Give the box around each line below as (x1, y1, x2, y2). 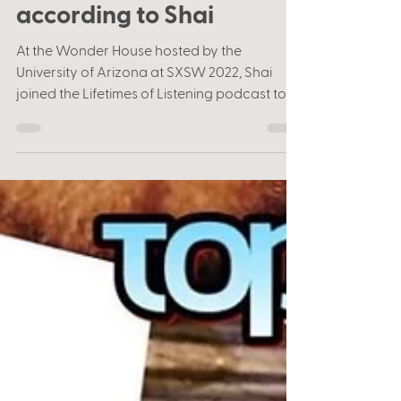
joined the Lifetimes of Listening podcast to (16, 114, 286, 131)
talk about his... (16, 135, 109, 152)
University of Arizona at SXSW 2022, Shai (16, 92, 272, 109)
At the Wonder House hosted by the (16, 71, 242, 88)
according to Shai (16, 28, 214, 57)
